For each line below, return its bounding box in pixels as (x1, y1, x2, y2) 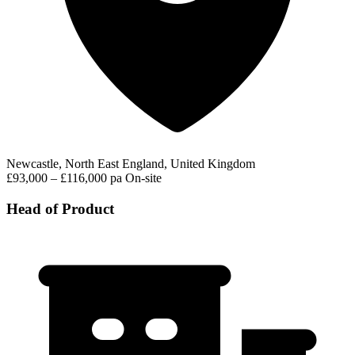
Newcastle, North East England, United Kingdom (6, 157, 255, 171)
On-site (125, 171, 162, 185)
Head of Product (6, 200, 114, 217)
